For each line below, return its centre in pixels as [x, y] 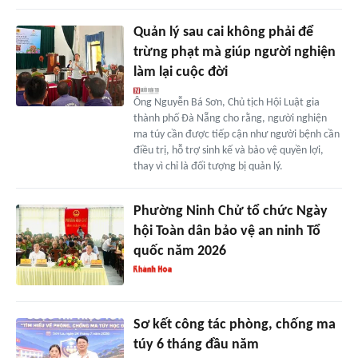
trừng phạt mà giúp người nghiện [234, 53]
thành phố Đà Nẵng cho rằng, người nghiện [230, 119]
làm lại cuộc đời [180, 73]
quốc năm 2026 [179, 252]
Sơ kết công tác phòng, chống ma [234, 325]
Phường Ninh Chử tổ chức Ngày [230, 212]
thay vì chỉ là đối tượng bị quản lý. [208, 167]
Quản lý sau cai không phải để [223, 33]
